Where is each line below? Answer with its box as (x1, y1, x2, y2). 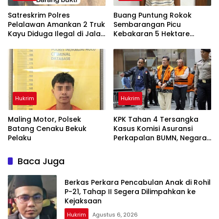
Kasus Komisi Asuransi (113, 124, 193, 134)
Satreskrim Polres (8, 10, 70, 20)
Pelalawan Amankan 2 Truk (8, 19, 105, 29)
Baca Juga (18, 155, 65, 168)
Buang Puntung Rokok (113, 10, 192, 20)
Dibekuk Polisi (113, 47, 161, 57)
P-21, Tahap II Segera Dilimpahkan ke (65, 186, 196, 197)
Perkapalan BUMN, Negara (113, 133, 207, 143)
